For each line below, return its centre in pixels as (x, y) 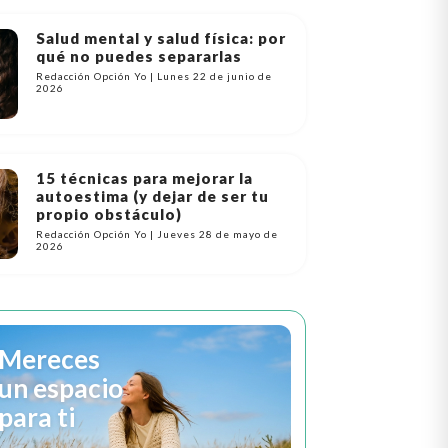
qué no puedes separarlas (139, 56)
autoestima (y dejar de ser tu (153, 196)
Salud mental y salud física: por (161, 38)
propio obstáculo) (109, 214)
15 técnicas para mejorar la (145, 178)
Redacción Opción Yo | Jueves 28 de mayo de (157, 234)
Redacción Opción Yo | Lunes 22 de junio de (154, 76)
